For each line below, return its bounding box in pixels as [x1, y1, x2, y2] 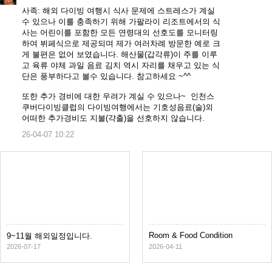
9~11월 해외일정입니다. [7, 231, 92, 241]
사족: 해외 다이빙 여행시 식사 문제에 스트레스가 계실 [21, 6, 215, 16]
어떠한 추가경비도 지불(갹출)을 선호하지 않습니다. [21, 114, 205, 123]
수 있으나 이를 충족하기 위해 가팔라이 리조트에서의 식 [21, 17, 220, 27]
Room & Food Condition [149, 231, 233, 240]
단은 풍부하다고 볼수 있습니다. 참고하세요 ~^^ [21, 72, 191, 81]
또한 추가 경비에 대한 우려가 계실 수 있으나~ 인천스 [21, 92, 214, 101]
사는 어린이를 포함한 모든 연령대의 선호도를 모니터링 [21, 28, 218, 38]
